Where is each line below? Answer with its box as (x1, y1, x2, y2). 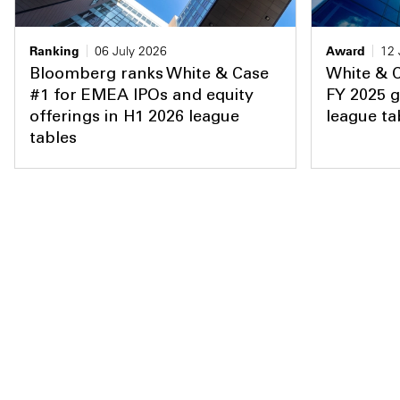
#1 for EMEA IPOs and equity (29, 87, 254, 104)
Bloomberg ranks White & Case (29, 66, 269, 83)
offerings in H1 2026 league (29, 109, 239, 126)
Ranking (29, 42, 79, 59)
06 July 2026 (95, 42, 167, 59)
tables (29, 130, 77, 147)
